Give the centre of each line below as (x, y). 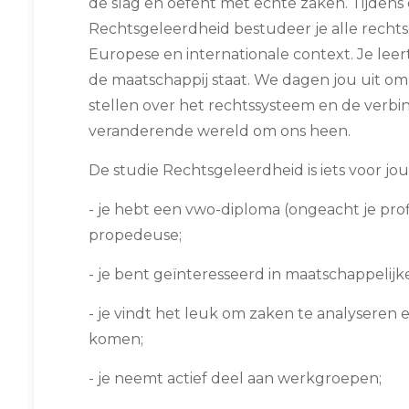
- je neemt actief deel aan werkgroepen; (235, 378)
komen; (116, 339)
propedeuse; (135, 235)
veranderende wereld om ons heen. (220, 131)
